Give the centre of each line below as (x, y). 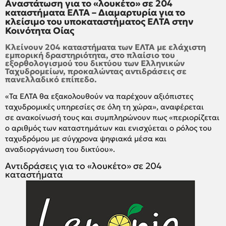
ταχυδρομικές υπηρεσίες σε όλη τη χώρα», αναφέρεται (104, 106)
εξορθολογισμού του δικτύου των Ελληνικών (95, 63)
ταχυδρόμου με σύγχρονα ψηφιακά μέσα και (86, 138)
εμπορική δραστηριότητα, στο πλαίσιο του (90, 55)
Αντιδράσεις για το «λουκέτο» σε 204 (83, 166)
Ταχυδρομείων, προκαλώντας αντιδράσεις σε (96, 71)
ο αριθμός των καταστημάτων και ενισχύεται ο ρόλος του (108, 128)
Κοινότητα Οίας (40, 30)
